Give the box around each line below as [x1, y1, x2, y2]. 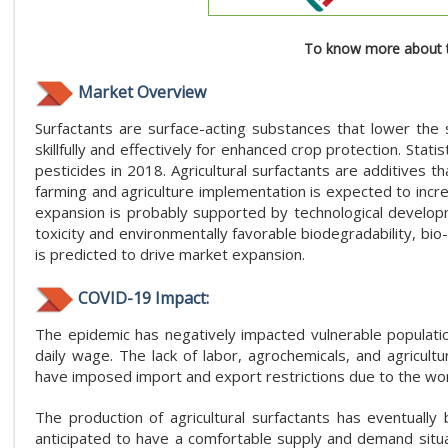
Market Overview [78, 80, 206, 103]
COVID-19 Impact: [78, 286, 209, 309]
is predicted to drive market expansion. [35, 243, 305, 264]
